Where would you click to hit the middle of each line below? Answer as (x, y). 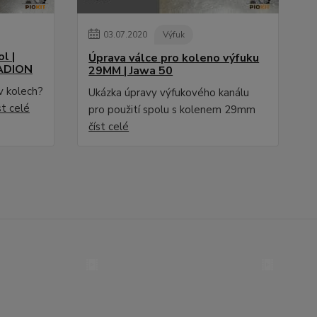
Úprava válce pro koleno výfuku (174, 58)
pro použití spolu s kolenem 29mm (172, 110)
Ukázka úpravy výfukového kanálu (169, 93)
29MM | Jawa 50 (131, 71)
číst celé (109, 127)
